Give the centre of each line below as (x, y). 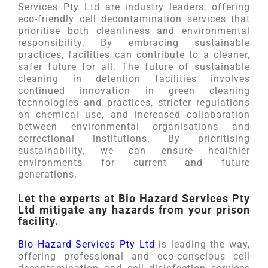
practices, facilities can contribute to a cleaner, (134, 55)
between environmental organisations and (134, 127)
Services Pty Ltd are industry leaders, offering (134, 7)
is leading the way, (202, 244)
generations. (48, 174)
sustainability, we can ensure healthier (134, 150)
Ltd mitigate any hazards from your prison (134, 210)
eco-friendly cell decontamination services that (134, 19)
